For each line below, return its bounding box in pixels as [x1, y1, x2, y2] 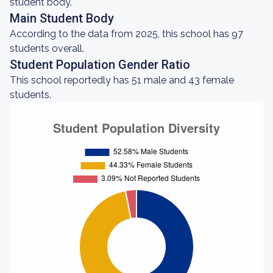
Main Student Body [10, 11, 114, 26]
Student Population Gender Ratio [10, 57, 190, 72]
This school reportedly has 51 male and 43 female [10, 74, 234, 86]
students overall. [10, 43, 84, 54]
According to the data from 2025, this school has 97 [10, 28, 243, 40]
